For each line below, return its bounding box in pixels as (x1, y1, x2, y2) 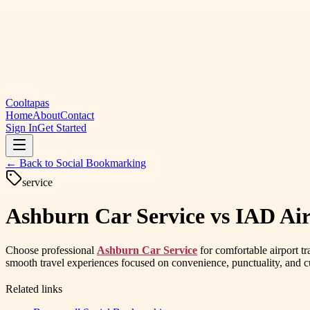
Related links (6, 282, 62, 295)
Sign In (6, 122, 37, 134)
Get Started (37, 122, 86, 134)
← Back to (6, 157, 56, 169)
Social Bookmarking (56, 157, 146, 169)
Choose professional (6, 244, 97, 256)
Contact (60, 109, 94, 121)
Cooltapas (6, 97, 49, 109)
